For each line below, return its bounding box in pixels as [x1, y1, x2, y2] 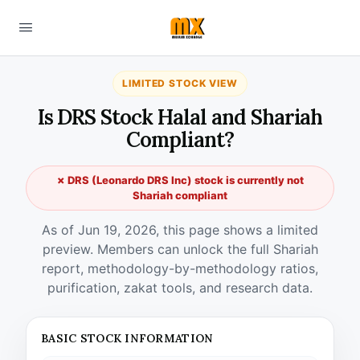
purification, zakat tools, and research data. [47, 280, 313, 296]
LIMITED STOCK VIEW [122, 77, 238, 89]
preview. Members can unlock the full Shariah [42, 241, 318, 257]
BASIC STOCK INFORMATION [41, 331, 214, 346]
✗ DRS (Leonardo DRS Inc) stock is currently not [56, 174, 304, 186]
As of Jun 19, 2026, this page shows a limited [42, 222, 318, 238]
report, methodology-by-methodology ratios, [42, 260, 318, 276]
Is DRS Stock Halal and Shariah [37, 104, 323, 130]
